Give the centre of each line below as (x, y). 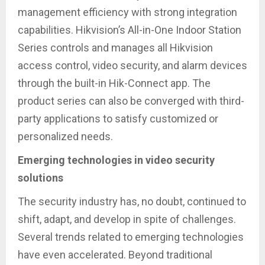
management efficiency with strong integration (127, 12)
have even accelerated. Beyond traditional (115, 254)
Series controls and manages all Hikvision (115, 47)
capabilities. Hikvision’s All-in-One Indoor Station (130, 30)
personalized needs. (65, 136)
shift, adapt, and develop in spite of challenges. (127, 219)
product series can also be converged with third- (131, 101)
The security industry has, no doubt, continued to (132, 201)
